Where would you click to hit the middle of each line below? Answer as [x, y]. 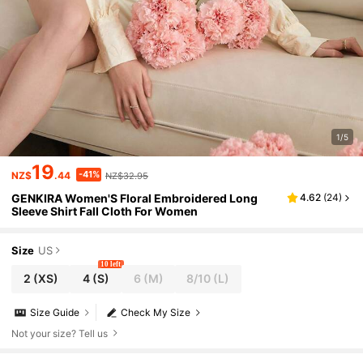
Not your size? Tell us [60, 333]
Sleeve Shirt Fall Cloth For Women [105, 211]
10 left [111, 264]
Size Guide [55, 313]
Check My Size [156, 313]
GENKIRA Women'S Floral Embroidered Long [135, 199]
